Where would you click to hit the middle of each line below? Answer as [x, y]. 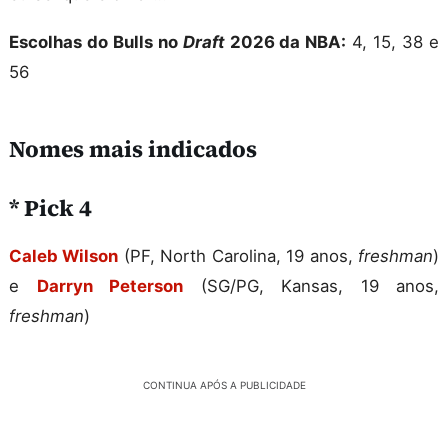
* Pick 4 [50, 208]
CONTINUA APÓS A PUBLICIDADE [224, 385]
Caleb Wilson [64, 256]
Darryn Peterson [109, 286]
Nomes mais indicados [133, 149]
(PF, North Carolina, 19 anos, [238, 256]
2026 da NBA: [285, 42]
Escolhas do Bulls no [96, 42]
